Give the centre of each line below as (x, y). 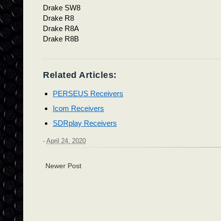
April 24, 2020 (66, 141)
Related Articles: (80, 75)
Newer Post (63, 166)
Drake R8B (61, 38)
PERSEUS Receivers (88, 93)
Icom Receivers (78, 108)
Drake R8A (61, 28)
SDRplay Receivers (85, 123)
